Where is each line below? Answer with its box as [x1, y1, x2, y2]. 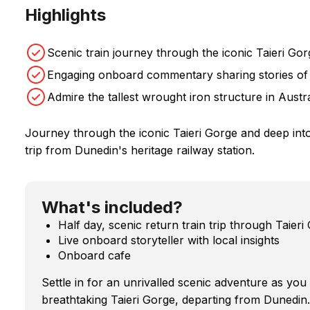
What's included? [42, 197, 183, 217]
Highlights [25, 4, 106, 25]
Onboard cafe [58, 248, 131, 262]
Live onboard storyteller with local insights [58, 232, 280, 247]
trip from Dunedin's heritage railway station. [25, 143, 255, 157]
